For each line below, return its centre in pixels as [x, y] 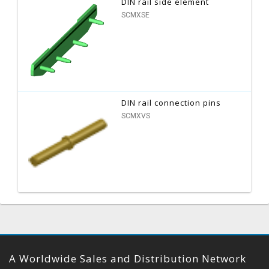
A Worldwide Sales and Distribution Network [128, 258]
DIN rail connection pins [171, 102]
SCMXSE [136, 15]
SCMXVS [136, 116]
